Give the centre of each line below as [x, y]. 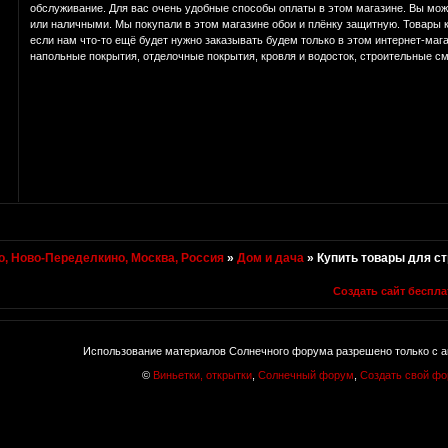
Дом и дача [271, 257]
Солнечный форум [305, 375]
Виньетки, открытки [202, 375]
